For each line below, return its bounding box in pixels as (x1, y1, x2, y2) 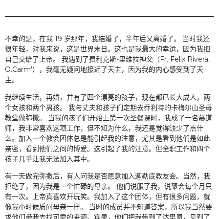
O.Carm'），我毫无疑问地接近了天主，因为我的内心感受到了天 (5, 65, 203, 74)
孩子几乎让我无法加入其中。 (5, 154, 94, 163)
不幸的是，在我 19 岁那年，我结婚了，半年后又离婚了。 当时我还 (5, 34, 210, 44)
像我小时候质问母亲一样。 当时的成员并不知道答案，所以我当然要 (5, 202, 212, 212)
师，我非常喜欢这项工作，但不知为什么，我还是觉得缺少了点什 (5, 123, 203, 132)
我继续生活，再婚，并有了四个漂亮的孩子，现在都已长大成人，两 (5, 92, 210, 102)
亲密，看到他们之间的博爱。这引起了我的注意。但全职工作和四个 (5, 144, 210, 153)
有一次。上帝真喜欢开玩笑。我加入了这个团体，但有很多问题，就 (5, 192, 210, 201)
